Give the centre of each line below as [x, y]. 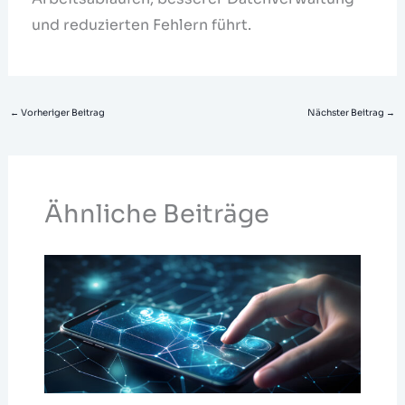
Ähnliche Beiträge [156, 213]
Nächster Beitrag [347, 112]
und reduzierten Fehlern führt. [141, 24]
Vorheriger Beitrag [61, 112]
